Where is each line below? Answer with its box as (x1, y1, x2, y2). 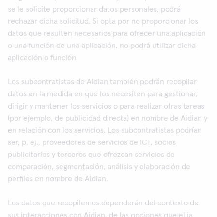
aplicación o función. (8, 54, 78, 62)
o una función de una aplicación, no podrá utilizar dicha (8, 42, 196, 49)
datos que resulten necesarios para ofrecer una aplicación (8, 30, 206, 37)
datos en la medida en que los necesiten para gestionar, (8, 90, 198, 98)
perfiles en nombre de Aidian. (8, 175, 108, 183)
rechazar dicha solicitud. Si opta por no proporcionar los (8, 17, 198, 25)
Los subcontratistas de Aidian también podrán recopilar (8, 78, 197, 86)
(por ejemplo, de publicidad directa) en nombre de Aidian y (8, 114, 207, 122)
